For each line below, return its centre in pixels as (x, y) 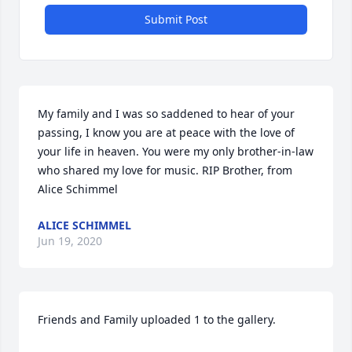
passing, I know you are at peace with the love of (166, 132)
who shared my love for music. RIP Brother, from (165, 170)
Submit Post (176, 19)
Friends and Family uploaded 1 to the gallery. (157, 319)
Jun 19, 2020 (70, 241)
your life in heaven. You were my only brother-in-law (176, 151)
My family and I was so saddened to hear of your (166, 114)
